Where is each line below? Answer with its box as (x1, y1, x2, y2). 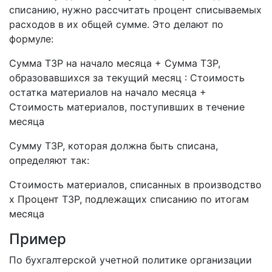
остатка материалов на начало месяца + (9, 86, 206, 98)
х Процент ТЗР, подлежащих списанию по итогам (9, 193, 249, 205)
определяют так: (9, 154, 89, 166)
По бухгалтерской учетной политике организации (9, 254, 252, 266)
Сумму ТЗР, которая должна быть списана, (9, 140, 218, 152)
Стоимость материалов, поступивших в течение (9, 101, 245, 113)
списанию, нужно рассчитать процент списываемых (9, 4, 262, 16)
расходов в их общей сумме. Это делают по (9, 18, 223, 30)
